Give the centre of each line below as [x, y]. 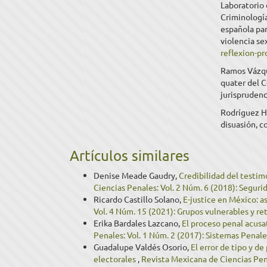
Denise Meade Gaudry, [136, 175]
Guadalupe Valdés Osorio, [142, 247]
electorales [116, 259]
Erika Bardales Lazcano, [138, 223]
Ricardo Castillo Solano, [138, 199]
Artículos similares [130, 155]
